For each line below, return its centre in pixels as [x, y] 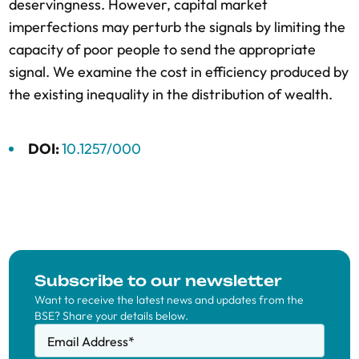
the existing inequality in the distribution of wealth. [171, 94]
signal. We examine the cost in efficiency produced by [179, 72]
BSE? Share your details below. [111, 316]
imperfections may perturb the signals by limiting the [177, 27]
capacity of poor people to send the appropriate [162, 49]
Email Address [88, 341]
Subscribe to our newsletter [158, 280]
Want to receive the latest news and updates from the [169, 300]
